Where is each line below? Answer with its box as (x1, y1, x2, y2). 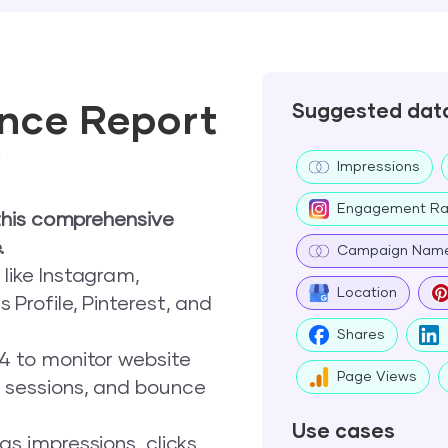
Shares (336, 328, 385, 342)
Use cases (291, 422, 395, 442)
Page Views (336, 370, 417, 384)
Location (336, 286, 397, 300)
